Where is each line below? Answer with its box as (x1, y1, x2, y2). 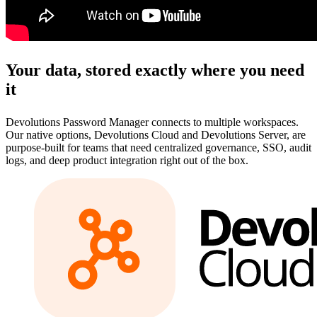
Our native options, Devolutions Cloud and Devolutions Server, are (6, 128, 306, 141)
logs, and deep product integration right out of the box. (6, 154, 248, 166)
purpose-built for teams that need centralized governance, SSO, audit (6, 141, 311, 154)
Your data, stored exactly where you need (6, 60, 304, 79)
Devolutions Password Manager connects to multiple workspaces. (6, 115, 299, 128)
